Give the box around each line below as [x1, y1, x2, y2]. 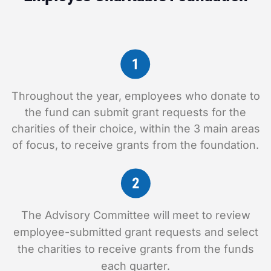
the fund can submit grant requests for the [25, 106, 246, 119]
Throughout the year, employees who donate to [11, 90, 260, 102]
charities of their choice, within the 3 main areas [11, 122, 260, 135]
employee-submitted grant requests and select [13, 226, 258, 238]
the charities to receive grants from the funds [17, 243, 254, 255]
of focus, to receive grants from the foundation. [12, 139, 259, 151]
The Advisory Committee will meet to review [21, 209, 250, 221]
